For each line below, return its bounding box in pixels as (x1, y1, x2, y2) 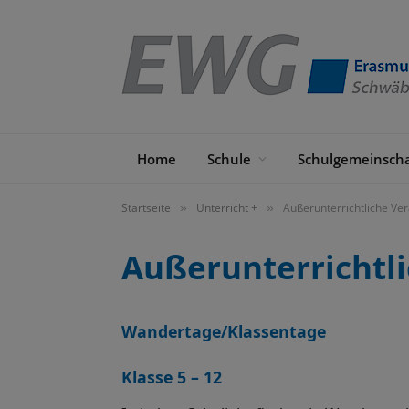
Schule (207, 149, 251, 168)
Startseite (121, 200, 171, 215)
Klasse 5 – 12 (121, 365, 222, 388)
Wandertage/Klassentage (121, 320, 326, 342)
